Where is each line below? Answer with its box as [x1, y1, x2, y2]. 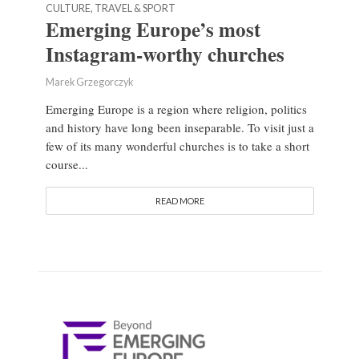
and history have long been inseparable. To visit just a [45, 119, 314, 136]
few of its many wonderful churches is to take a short [45, 138, 309, 155]
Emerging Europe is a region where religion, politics [45, 101, 307, 118]
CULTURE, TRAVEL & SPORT [45, 2, 175, 15]
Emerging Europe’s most [45, 14, 260, 45]
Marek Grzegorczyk [45, 76, 133, 89]
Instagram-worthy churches [45, 39, 284, 70]
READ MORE [155, 196, 204, 207]
